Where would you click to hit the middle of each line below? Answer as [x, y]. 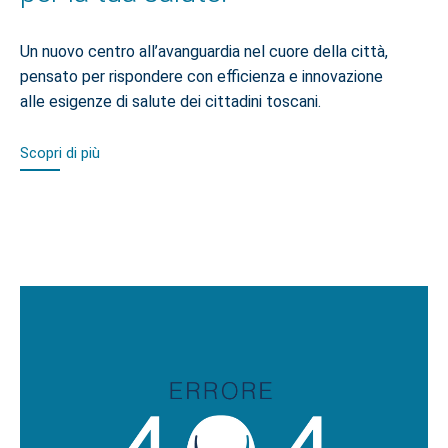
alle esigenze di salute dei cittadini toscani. [170, 102]
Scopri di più [60, 152]
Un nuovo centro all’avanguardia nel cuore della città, [204, 52]
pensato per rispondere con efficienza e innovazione [201, 77]
